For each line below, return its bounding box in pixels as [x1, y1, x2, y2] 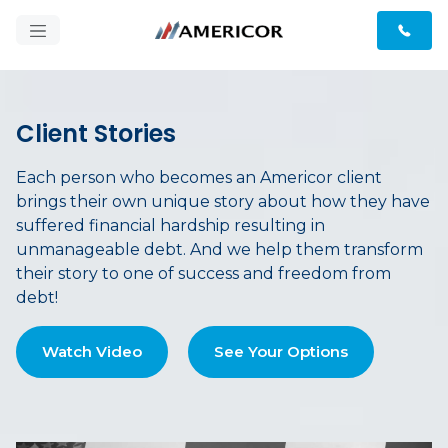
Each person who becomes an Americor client [16, 168, 382, 187]
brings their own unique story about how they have [16, 192, 430, 211]
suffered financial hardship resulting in [16, 216, 325, 235]
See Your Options [214, 342, 348, 361]
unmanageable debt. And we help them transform [16, 240, 423, 259]
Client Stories [16, 117, 176, 150]
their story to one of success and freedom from [16, 264, 391, 283]
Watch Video [42, 342, 142, 361]
